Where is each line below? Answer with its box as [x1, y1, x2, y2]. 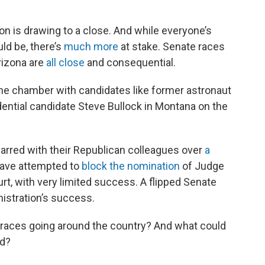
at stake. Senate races [118, 40, 225, 53]
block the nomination [82, 160, 180, 173]
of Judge [180, 160, 224, 173]
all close [46, 56, 85, 69]
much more [64, 40, 118, 53]
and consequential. [85, 56, 176, 69]
